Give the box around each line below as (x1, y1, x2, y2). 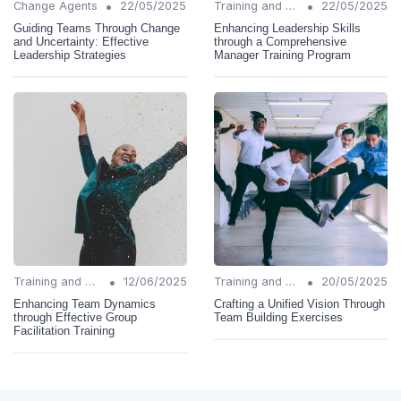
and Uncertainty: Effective (13, 35, 149, 49)
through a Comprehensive (214, 35, 346, 49)
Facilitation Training (13, 324, 115, 338)
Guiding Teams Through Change (13, 21, 180, 36)
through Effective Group (13, 311, 137, 325)
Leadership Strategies (13, 48, 126, 63)
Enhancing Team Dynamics (13, 297, 156, 311)
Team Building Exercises (214, 311, 343, 325)
